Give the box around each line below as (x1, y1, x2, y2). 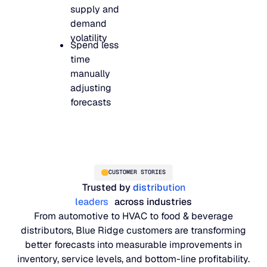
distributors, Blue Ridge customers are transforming (21, 224, 246, 237)
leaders (75, 195, 108, 209)
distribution (132, 181, 185, 194)
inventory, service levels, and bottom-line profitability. (17, 253, 250, 266)
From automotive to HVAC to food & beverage (34, 210, 233, 223)
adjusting (70, 82, 112, 95)
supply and (70, 2, 120, 15)
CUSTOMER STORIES (108, 168, 166, 176)
